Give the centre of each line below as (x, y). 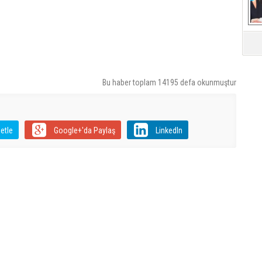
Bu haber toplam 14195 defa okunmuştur (169, 82)
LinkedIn (169, 130)
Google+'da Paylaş (84, 130)
